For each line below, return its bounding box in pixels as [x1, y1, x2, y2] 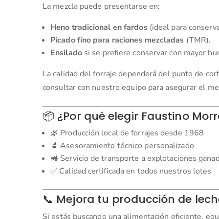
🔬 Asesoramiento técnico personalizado [50, 140, 194, 151]
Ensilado [50, 47, 82, 58]
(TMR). [184, 34, 211, 45]
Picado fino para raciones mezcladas [50, 34, 184, 45]
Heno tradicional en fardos [50, 22, 148, 33]
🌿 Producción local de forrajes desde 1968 [50, 127, 204, 138]
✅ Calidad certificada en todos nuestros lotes [50, 165, 212, 176]
